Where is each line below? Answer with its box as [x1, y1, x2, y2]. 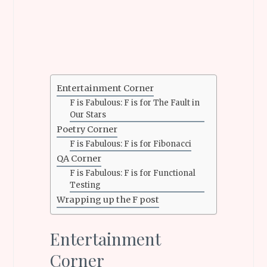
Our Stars [70, 109, 107, 120]
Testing [70, 179, 101, 190]
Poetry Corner [56, 123, 117, 135]
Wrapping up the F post [56, 194, 159, 205]
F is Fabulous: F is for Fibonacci [70, 138, 192, 149]
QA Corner [56, 153, 101, 164]
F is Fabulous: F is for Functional [70, 167, 196, 178]
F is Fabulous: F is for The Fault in [70, 97, 200, 108]
